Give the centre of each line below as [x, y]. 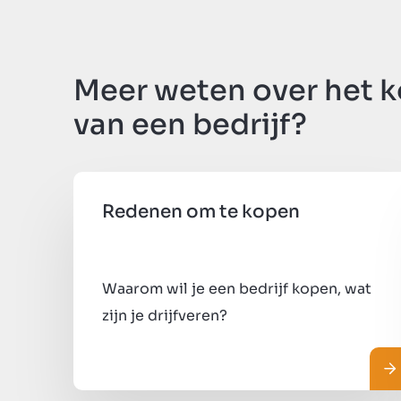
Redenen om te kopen [201, 211]
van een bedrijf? [190, 124]
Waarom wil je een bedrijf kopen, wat [237, 288]
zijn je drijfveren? [165, 315]
